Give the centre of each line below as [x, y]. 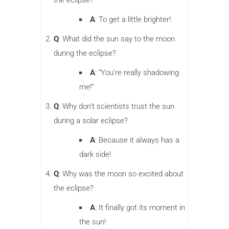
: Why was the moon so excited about [121, 174]
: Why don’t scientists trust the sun [117, 106]
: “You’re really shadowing [137, 72]
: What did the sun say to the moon [117, 39]
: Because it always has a [137, 140]
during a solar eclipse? [91, 120]
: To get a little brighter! [133, 19]
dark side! [95, 154]
